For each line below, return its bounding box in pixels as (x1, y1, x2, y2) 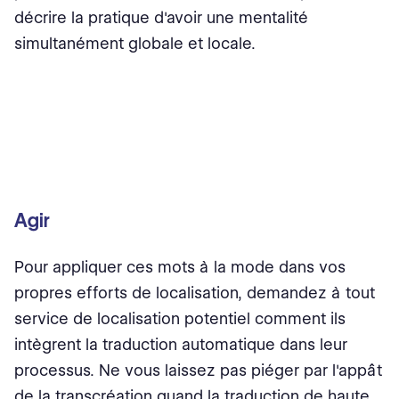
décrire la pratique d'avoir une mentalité (14, 8, 308, 28)
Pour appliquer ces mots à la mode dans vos (14, 257, 346, 277)
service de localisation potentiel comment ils (14, 309, 346, 329)
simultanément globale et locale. (14, 34, 256, 53)
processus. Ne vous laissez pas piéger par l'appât (14, 361, 382, 380)
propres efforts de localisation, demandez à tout (14, 283, 375, 303)
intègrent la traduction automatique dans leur (14, 335, 347, 354)
